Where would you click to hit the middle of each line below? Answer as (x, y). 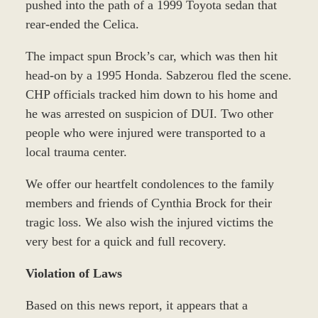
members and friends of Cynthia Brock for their (148, 203)
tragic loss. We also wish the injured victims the (149, 223)
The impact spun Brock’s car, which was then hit (151, 56)
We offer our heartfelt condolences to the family (149, 184)
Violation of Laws (73, 274)
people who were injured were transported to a (145, 133)
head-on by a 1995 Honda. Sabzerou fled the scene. (158, 76)
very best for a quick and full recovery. (126, 242)
